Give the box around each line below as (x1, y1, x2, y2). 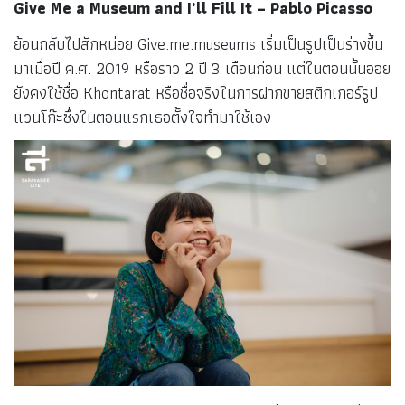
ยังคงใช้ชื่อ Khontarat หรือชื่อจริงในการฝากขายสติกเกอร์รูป (14, 79, 378, 106)
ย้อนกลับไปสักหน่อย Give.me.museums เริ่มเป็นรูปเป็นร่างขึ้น (14, 30, 383, 57)
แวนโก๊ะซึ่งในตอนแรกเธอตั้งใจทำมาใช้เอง (14, 103, 271, 130)
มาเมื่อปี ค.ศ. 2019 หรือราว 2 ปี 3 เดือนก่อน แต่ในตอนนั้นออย (14, 54, 391, 81)
